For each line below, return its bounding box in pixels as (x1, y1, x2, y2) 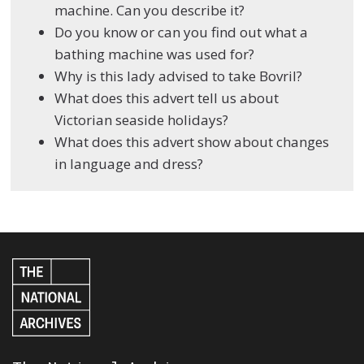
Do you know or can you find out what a (54, 23, 309, 42)
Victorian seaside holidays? (54, 110, 229, 130)
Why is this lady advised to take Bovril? (54, 67, 303, 86)
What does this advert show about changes (54, 132, 330, 152)
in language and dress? (54, 154, 204, 174)
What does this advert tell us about (54, 89, 279, 108)
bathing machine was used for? (54, 45, 255, 64)
